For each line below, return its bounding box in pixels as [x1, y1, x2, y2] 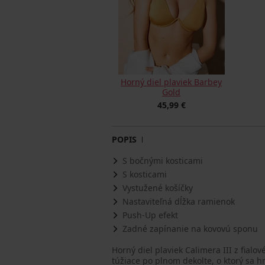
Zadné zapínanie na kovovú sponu [122, 223, 258, 234]
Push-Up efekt [122, 209, 178, 221]
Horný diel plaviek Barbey [121, 76, 222, 88]
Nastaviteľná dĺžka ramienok [122, 196, 235, 207]
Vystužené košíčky [122, 182, 193, 193]
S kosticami [122, 169, 167, 180]
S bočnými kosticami [122, 155, 203, 166]
